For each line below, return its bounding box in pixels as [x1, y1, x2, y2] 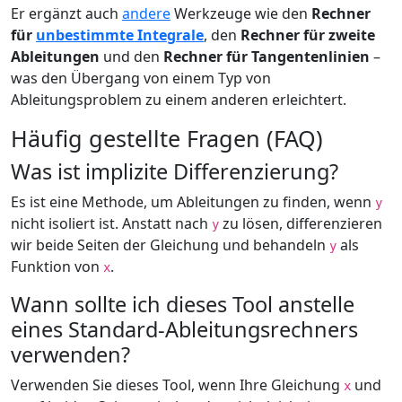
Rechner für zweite [240, 24, 375, 45]
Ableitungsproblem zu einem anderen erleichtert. [11, 89, 346, 109]
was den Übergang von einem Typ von [11, 67, 271, 88]
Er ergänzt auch [11, 3, 122, 23]
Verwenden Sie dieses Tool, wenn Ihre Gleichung [11, 374, 344, 395]
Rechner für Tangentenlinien [163, 46, 370, 66]
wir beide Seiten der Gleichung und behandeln [11, 234, 329, 255]
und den [100, 46, 163, 66]
